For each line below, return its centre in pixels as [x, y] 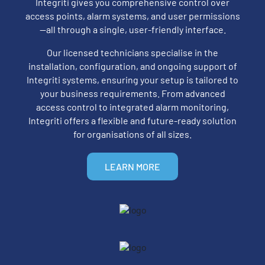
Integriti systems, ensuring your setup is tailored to [132, 79]
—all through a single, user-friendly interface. [132, 29]
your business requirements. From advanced [132, 93]
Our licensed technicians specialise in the [132, 52]
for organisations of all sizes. [132, 134]
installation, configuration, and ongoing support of [132, 66]
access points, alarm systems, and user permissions [132, 15]
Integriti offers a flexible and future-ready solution [132, 120]
